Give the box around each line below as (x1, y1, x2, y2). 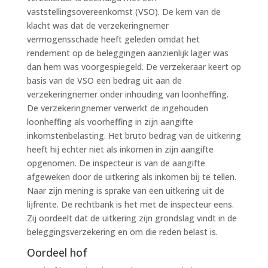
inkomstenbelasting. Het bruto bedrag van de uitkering (26, 129, 241, 141)
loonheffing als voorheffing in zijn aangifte (26, 115, 193, 127)
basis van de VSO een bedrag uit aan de (26, 74, 182, 86)
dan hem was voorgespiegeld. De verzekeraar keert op (26, 60, 241, 72)
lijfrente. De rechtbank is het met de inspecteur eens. (26, 198, 234, 210)
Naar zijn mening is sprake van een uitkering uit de (26, 184, 224, 196)
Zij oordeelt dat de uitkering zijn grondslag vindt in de (26, 212, 237, 224)
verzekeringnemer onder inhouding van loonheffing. (26, 88, 229, 100)
